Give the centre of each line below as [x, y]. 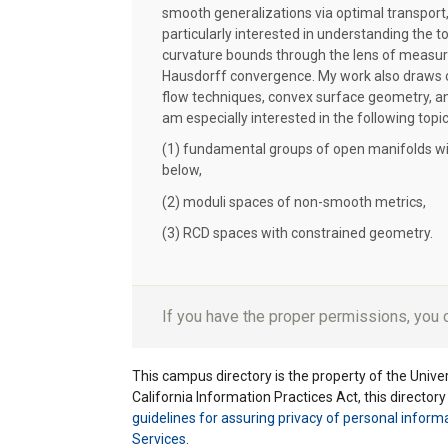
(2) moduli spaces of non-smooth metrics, [294, 201]
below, [182, 170]
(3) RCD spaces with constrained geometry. [297, 233]
